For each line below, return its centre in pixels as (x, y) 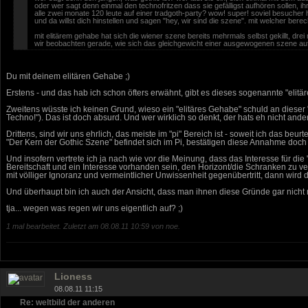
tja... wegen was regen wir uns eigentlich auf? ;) (95, 208)
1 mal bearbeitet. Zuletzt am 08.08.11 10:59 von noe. (93, 226)
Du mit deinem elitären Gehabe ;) (68, 76)
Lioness (73, 276)
